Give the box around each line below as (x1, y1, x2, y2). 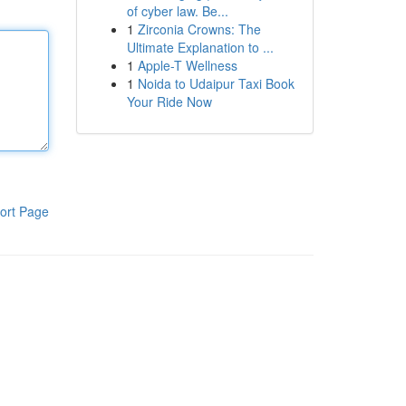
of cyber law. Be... (126, 2, 228, 20)
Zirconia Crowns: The (137, 20, 261, 38)
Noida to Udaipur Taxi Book (137, 74, 295, 92)
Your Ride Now (126, 92, 212, 111)
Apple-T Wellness (137, 56, 237, 74)
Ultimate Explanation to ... (126, 38, 274, 56)
